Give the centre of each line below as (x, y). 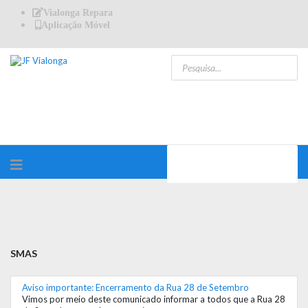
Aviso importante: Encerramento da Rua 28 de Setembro (135, 287)
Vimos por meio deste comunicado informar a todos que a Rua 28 (154, 299)
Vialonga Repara (78, 12)
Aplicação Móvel (76, 25)
